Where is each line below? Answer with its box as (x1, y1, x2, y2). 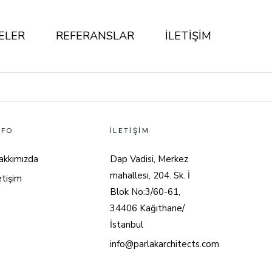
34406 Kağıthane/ (109, 202, 185, 214)
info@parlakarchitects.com (109, 238, 219, 250)
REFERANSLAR (56, 29, 134, 43)
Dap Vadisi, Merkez (109, 153, 188, 165)
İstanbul (109, 219, 143, 231)
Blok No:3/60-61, (109, 186, 180, 198)
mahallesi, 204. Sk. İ (109, 169, 190, 182)
